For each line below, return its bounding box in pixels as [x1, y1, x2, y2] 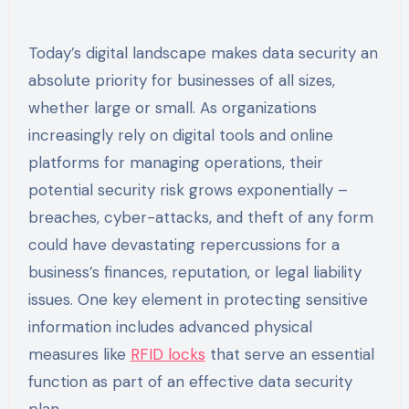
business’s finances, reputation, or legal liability [27, 261, 362, 282]
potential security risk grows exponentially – [27, 179, 348, 200]
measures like [27, 343, 131, 364]
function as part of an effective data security [27, 371, 352, 392]
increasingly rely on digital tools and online [27, 124, 333, 145]
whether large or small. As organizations [27, 97, 317, 118]
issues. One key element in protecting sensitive [27, 288, 368, 309]
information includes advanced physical [27, 316, 312, 337]
